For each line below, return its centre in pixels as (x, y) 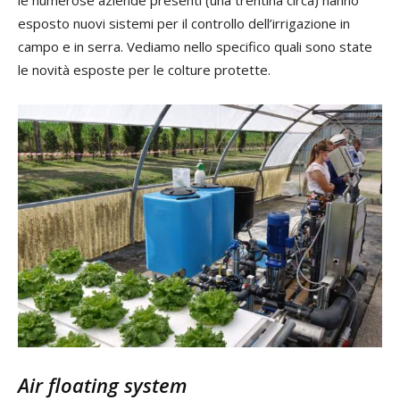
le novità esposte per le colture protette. (144, 69)
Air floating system (103, 384)
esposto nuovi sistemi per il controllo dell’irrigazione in (184, 23)
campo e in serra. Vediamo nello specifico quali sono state (195, 46)
